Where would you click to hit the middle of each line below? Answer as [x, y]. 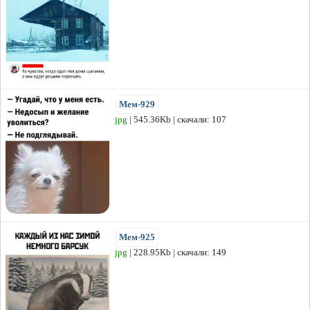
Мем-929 [137, 104]
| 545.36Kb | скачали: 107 [177, 120]
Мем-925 [137, 237]
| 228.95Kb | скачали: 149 [177, 253]
